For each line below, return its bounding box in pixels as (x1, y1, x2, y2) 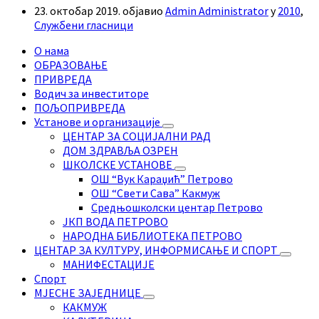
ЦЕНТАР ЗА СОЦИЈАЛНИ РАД (63, 129, 211, 144)
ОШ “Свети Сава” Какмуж (91, 186, 220, 201)
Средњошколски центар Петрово (91, 200, 263, 215)
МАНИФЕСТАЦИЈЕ (63, 257, 155, 272)
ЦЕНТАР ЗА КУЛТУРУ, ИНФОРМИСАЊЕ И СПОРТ (34, 243, 280, 258)
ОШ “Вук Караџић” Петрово (91, 172, 233, 187)
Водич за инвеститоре (34, 86, 149, 101)
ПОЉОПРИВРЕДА (34, 100, 125, 115)
